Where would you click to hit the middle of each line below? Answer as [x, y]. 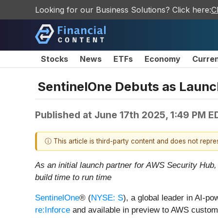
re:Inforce [53, 210]
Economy [163, 59]
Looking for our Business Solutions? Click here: [123, 10]
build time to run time [73, 178]
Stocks [54, 59]
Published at [65, 115]
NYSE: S [107, 198]
